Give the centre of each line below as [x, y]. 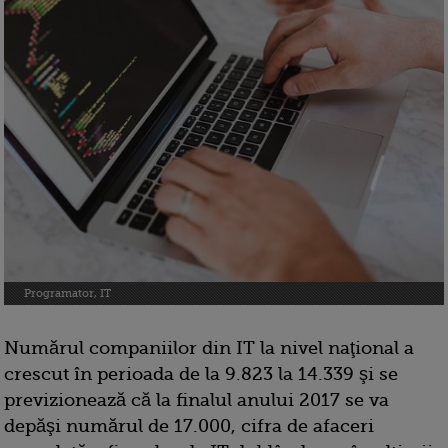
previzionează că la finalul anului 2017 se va [196, 400]
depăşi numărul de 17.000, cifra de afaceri [189, 426]
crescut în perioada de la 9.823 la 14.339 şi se [201, 374]
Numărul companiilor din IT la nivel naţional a [209, 348]
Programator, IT [67, 294]
